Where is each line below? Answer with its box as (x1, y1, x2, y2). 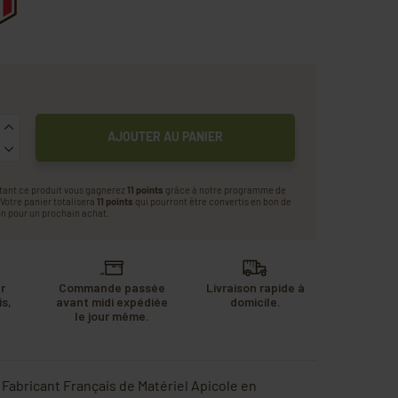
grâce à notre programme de (163, 183, 286, 195)
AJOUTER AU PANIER (107, 128, 223, 144)
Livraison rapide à (205, 279, 305, 295)
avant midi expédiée (55, 293, 168, 309)
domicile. (229, 293, 281, 309)
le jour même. (74, 307, 149, 323)
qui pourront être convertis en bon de (132, 195, 291, 207)
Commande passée (58, 279, 165, 295)
